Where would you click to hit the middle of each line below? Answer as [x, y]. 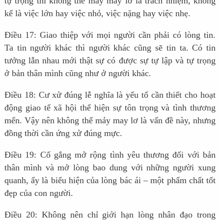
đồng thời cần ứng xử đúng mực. [63, 133]
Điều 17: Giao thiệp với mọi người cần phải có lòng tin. [110, 35]
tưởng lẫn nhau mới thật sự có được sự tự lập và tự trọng [110, 61]
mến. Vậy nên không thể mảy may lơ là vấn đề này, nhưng [110, 121]
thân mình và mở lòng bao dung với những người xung [110, 168]
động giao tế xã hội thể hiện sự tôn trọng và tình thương [110, 108]
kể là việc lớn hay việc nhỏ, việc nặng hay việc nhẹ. [97, 14]
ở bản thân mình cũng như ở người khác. [78, 73]
